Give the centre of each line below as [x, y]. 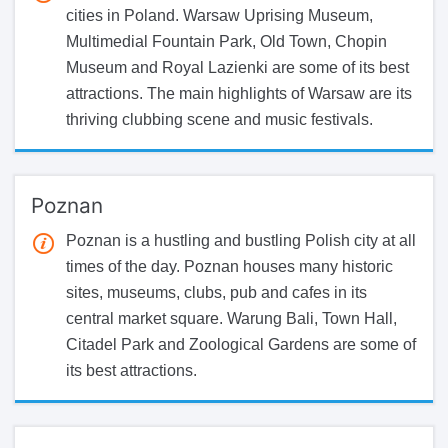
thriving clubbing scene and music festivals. [219, 119]
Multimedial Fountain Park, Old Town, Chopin [226, 41]
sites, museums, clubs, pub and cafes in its [216, 292]
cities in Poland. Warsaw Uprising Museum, [219, 15]
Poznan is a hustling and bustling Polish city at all [241, 240]
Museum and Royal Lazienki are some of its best [237, 67]
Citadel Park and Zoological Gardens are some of [241, 344]
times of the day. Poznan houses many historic [229, 266]
